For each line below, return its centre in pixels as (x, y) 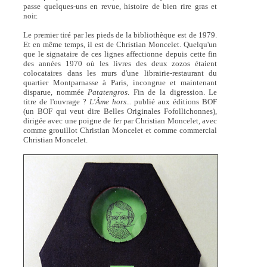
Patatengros (108, 92)
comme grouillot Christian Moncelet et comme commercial (120, 130)
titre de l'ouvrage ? (56, 102)
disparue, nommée (56, 92)
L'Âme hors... (110, 102)
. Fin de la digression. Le (173, 92)
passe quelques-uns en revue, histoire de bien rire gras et (120, 6)
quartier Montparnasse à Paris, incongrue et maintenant (120, 83)
